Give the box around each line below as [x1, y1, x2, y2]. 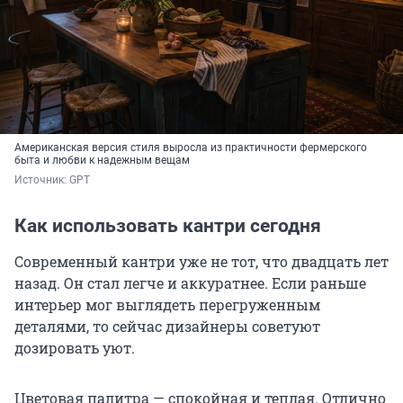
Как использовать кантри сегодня [14, 215, 321, 237]
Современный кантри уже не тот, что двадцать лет [14, 252, 389, 272]
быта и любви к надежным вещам [14, 154, 190, 167]
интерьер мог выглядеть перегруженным [14, 295, 320, 315]
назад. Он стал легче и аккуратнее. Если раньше [14, 273, 366, 293]
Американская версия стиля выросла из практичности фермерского [14, 141, 367, 155]
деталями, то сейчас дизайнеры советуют [14, 317, 320, 336]
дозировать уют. [14, 338, 135, 358]
